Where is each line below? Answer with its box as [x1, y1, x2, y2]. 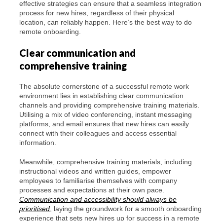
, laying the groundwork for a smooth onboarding [50, 205, 202, 213]
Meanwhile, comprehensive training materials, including [19, 158, 192, 166]
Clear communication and [19, 47, 136, 59]
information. [19, 139, 56, 147]
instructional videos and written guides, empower [19, 167, 171, 176]
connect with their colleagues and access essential [19, 129, 177, 138]
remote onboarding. [19, 28, 81, 36]
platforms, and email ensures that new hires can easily [19, 120, 189, 128]
